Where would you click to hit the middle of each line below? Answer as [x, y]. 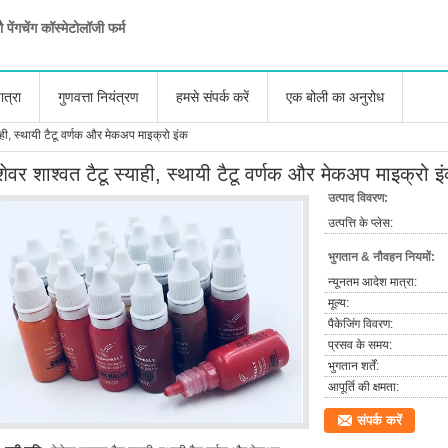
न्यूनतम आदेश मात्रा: [372, 282]
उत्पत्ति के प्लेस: [360, 223]
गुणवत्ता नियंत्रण [98, 97]
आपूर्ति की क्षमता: [363, 387]
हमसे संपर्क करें [212, 97]
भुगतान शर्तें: [353, 366]
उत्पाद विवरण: [358, 198]
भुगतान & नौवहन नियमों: [381, 257]
